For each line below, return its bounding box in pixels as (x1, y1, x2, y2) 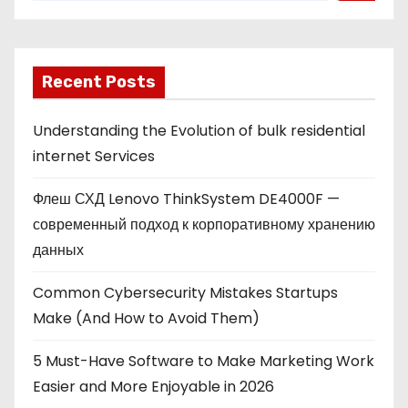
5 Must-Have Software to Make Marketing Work (33, 350, 374, 372)
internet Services (33, 145, 155, 167)
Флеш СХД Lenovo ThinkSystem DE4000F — (33, 188, 340, 209)
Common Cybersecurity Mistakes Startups (33, 281, 338, 303)
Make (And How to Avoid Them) (33, 307, 260, 329)
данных (33, 239, 84, 260)
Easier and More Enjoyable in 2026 (33, 375, 274, 397)
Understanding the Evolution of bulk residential (33, 119, 365, 141)
